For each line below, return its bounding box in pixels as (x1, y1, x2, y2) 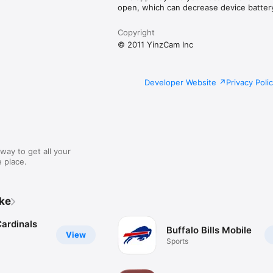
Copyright (118, 27, 155, 37)
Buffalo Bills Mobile (166, 224, 252, 236)
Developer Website (144, 77, 216, 87)
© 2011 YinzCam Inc (118, 39, 194, 49)
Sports (166, 236, 189, 246)
